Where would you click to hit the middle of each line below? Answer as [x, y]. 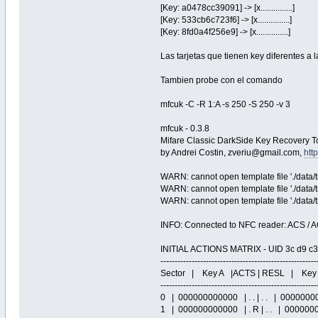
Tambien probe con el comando [222, 80]
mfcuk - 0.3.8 [185, 128]
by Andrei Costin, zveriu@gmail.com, [232, 152]
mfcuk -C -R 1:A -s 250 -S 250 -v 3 [226, 104]
